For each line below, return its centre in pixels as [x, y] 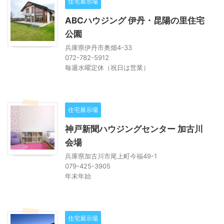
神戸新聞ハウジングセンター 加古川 [134, 129]
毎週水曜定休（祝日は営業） [107, 67]
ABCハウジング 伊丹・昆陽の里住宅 [135, 20]
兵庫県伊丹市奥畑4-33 [98, 47]
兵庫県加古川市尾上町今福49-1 [111, 156]
